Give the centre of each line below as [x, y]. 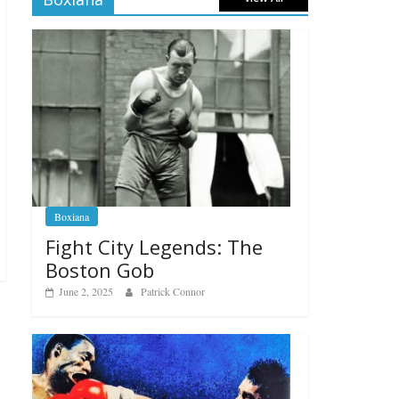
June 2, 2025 [86, 292]
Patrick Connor [173, 292]
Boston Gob [100, 270]
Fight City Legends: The [154, 247]
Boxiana [72, 217]
